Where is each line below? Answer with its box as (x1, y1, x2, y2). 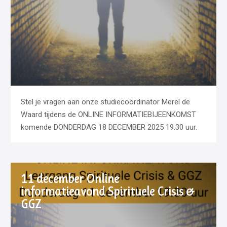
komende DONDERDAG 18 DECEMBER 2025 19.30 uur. (21, 123, 198, 132)
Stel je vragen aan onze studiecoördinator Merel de (21, 97, 191, 107)
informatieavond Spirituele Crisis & (21, 184, 195, 199)
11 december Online (21, 172, 120, 186)
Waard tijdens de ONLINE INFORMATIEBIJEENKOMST (21, 110, 197, 120)
